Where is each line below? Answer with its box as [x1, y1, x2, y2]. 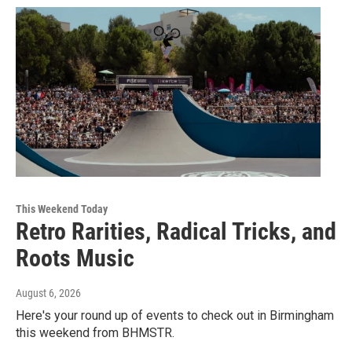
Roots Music [16, 244, 134, 273]
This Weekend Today [16, 203, 108, 216]
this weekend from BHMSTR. [16, 325, 174, 341]
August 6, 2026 [16, 287, 81, 300]
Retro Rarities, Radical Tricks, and [16, 218, 336, 246]
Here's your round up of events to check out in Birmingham [16, 308, 334, 324]
